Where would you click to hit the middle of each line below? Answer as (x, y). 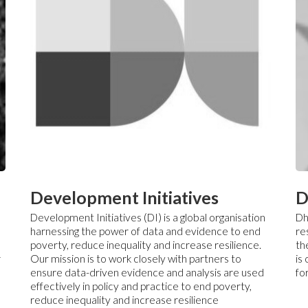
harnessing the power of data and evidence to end (145, 231)
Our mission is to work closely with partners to (135, 258)
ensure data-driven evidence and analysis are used (147, 272)
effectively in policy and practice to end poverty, (141, 286)
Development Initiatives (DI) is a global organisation (147, 217)
